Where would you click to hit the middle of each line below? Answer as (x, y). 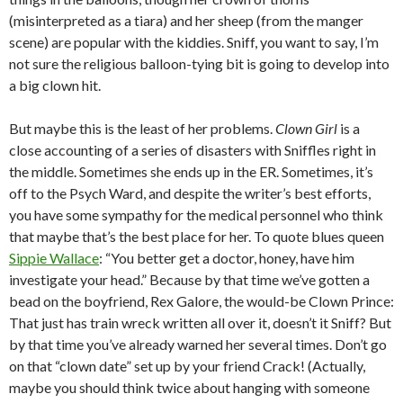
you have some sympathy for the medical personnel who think (196, 214)
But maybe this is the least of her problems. (142, 128)
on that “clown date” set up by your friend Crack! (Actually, (187, 365)
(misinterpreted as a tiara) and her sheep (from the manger (186, 20)
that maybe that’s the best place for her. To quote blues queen (197, 236)
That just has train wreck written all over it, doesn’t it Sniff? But (200, 322)
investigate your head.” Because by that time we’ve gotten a (189, 279)
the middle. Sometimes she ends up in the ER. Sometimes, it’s (191, 171)
